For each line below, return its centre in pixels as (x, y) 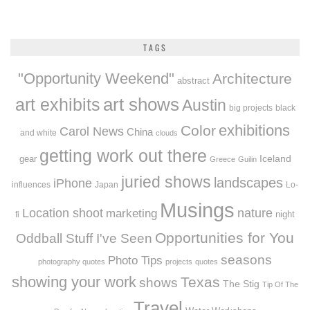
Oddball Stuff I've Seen (84, 239)
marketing (131, 213)
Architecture (252, 79)
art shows (141, 105)
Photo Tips (135, 261)
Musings (197, 210)
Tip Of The (280, 285)
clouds (167, 133)
